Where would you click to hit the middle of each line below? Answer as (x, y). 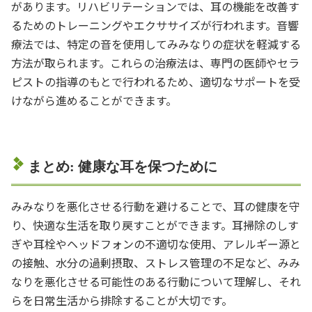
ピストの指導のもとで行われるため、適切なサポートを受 (156, 81)
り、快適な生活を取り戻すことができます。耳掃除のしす (155, 225)
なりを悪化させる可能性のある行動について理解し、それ (156, 281)
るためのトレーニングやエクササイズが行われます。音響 (155, 25)
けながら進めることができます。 (94, 100)
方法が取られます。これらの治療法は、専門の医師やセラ (155, 62)
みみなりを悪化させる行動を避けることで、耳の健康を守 (156, 206)
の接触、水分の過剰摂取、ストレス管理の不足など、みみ (156, 262)
